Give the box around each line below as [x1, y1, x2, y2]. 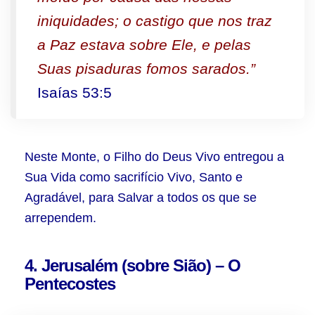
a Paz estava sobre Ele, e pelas [37, 37, 251, 53]
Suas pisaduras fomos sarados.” [37, 60, 255, 77]
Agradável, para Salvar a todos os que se [25, 191, 257, 205]
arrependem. [25, 211, 96, 225]
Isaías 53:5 [37, 84, 112, 101]
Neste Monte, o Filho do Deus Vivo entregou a [25, 150, 284, 164]
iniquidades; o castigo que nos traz [37, 13, 272, 29]
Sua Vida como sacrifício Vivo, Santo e [25, 170, 243, 184]
